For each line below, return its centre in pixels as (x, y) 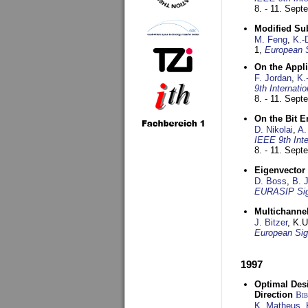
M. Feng (271, 40)
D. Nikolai (274, 130)
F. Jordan (273, 78)
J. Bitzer (271, 222)
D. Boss (271, 181)
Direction (274, 295)
